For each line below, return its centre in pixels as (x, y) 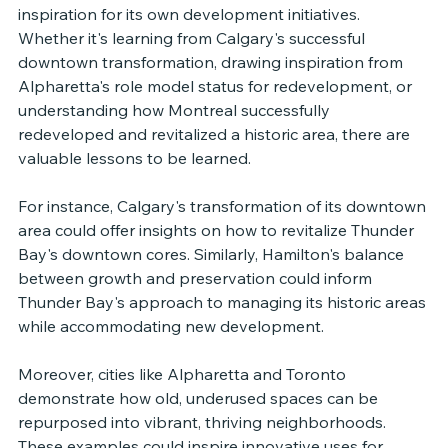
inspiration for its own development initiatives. (191, 13)
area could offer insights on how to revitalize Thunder (218, 229)
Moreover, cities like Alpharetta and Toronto (184, 373)
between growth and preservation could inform (197, 277)
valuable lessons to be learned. (134, 157)
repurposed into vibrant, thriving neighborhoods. (204, 421)
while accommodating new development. (171, 325)
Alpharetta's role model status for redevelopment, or (217, 85)
